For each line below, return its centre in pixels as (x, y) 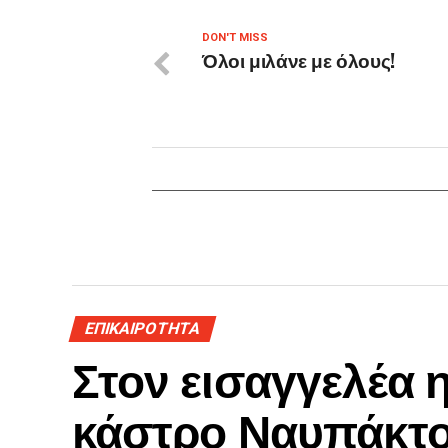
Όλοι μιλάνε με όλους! (298, 59)
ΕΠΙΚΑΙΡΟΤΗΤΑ (142, 328)
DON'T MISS (235, 37)
